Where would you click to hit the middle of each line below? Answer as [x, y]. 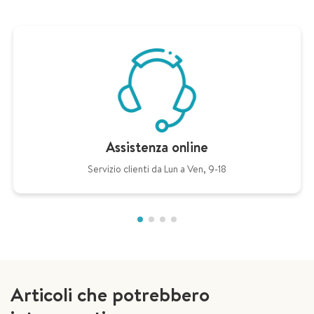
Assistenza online [157, 147]
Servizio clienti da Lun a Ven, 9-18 [157, 169]
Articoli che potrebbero [110, 294]
